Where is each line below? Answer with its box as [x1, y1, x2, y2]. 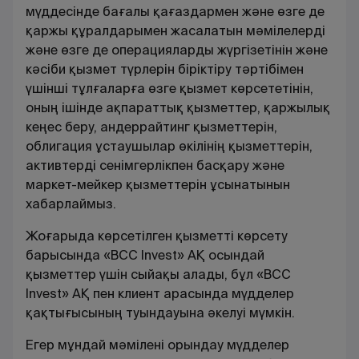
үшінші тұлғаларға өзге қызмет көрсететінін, [26, 79, 313, 97]
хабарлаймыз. [26, 195, 116, 212]
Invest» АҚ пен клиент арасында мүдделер [26, 284, 294, 302]
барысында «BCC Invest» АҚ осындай [26, 246, 264, 264]
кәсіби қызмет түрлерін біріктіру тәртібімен [26, 60, 304, 78]
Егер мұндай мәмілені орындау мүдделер [26, 336, 289, 353]
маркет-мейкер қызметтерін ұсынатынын [26, 175, 290, 193]
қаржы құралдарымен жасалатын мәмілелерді [26, 22, 325, 39]
